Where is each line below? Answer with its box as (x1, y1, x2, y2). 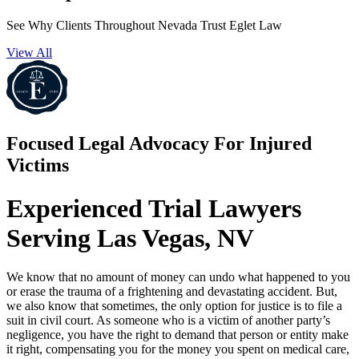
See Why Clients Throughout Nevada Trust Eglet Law (6, 18, 282, 32)
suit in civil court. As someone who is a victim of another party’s (6, 313, 330, 328)
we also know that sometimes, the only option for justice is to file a (6, 299, 342, 313)
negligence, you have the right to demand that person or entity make (6, 328, 349, 342)
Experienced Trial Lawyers (6, 193, 301, 223)
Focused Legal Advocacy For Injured (6, 133, 312, 155)
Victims (6, 155, 69, 176)
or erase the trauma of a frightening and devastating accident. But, (6, 284, 337, 299)
